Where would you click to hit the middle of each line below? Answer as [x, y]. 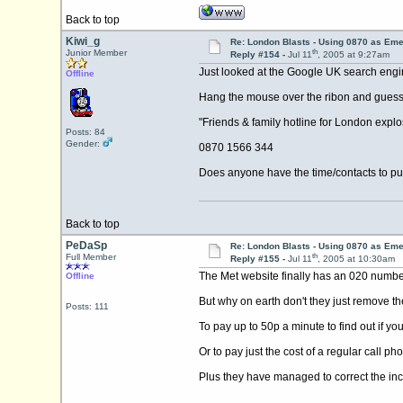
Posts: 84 [85, 132]
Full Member [90, 257]
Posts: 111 [87, 306]
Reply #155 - [259, 259]
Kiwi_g [82, 41]
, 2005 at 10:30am [356, 259]
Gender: [84, 143]
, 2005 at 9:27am [353, 55]
